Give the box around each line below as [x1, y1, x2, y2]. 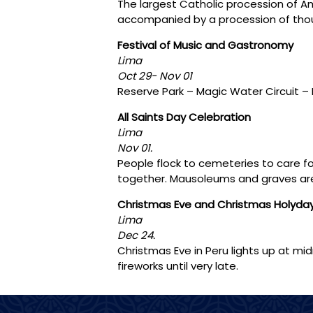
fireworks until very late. [117, 258, 238, 273]
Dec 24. [117, 227, 158, 242]
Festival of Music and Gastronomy [117, 37, 293, 52]
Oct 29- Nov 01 [117, 68, 195, 83]
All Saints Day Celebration [117, 109, 251, 124]
